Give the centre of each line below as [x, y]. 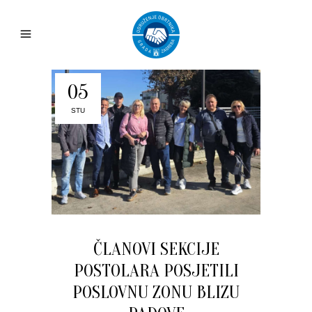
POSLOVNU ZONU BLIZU [156, 292]
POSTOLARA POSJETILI [156, 271]
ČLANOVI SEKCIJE [156, 249]
